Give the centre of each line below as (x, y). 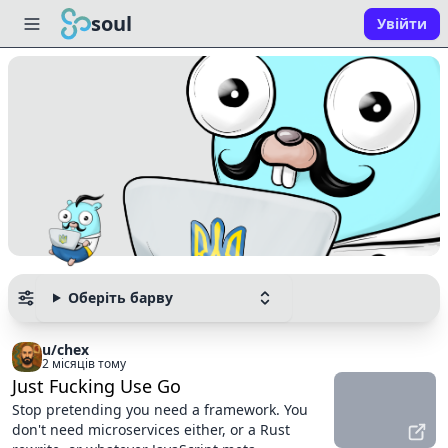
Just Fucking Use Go (96, 386)
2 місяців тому (84, 363)
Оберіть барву (120, 297)
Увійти (402, 23)
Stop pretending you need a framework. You (160, 409)
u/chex (65, 349)
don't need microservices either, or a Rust (151, 429)
